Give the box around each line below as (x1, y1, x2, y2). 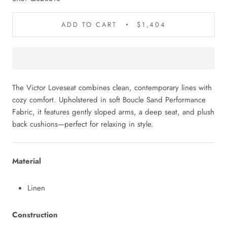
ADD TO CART (61, 19, 117, 29)
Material (12, 155, 41, 167)
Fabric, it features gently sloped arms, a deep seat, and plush (12, 106, 214, 118)
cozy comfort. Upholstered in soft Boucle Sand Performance (12, 94, 206, 105)
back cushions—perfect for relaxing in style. (12, 118, 154, 130)
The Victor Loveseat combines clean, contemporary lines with (12, 82, 212, 93)
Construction (12, 209, 58, 220)
